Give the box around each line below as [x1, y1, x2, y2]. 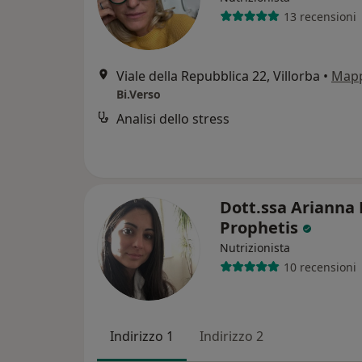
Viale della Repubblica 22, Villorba [116, 67, 320, 85]
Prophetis [220, 217, 302, 238]
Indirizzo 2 [200, 327, 263, 345]
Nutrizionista [220, 240, 290, 255]
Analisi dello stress [116, 110, 229, 128]
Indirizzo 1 [110, 327, 174, 345]
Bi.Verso [116, 86, 161, 102]
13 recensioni [283, 8, 356, 24]
